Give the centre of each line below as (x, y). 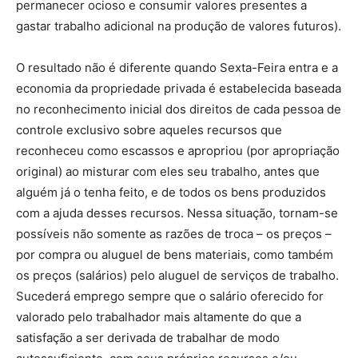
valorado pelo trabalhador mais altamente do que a (159, 317)
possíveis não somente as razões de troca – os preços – (174, 234)
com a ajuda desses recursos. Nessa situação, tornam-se (177, 213)
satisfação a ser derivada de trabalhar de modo (148, 338)
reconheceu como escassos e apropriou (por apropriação (178, 151)
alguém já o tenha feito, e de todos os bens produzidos (171, 192)
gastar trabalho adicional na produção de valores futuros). (179, 26)
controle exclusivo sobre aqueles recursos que (149, 130)
